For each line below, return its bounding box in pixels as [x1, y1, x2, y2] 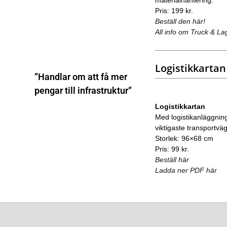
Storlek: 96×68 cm [155, 134, 213, 142]
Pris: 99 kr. [155, 144, 189, 153]
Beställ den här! [155, 17, 205, 25]
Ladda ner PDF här [155, 166, 217, 174]
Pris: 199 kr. [155, 6, 193, 15]
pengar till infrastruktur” [34, 85, 132, 96]
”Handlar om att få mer [34, 71, 127, 83]
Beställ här [155, 155, 189, 164]
